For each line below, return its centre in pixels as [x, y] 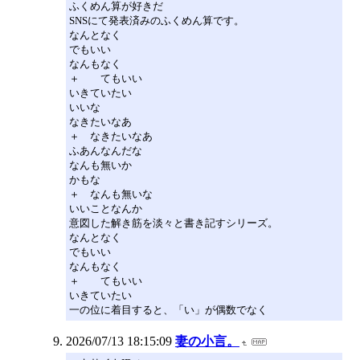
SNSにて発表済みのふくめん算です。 [157, 20]
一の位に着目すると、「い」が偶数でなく [168, 309]
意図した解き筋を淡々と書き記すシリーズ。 [174, 223]
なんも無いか [100, 165]
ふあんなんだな [106, 150]
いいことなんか [106, 208]
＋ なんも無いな [111, 194]
